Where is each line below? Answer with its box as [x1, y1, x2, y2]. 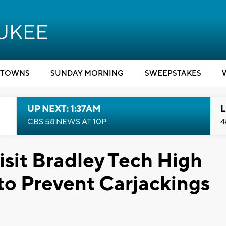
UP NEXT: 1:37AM [27, 103, 101, 115]
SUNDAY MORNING [50, 69, 124, 78]
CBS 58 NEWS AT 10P [27, 117, 106, 127]
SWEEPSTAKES [144, 69, 201, 78]
